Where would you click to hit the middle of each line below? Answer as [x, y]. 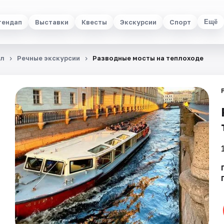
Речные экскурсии [48, 58]
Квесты [94, 22]
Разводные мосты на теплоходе [148, 58]
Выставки [51, 22]
